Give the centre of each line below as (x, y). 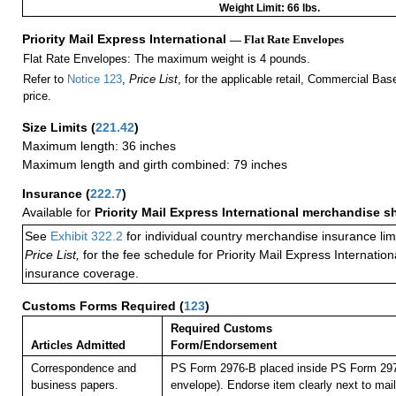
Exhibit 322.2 (87, 236)
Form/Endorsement (223, 346)
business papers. (74, 385)
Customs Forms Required (101, 306)
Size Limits (57, 128)
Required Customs (221, 329)
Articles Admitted (78, 346)
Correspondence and (83, 369)
